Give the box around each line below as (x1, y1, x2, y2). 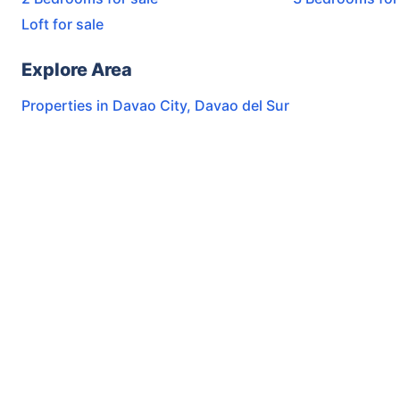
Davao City (112, 96, 187, 115)
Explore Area (21, 59, 132, 81)
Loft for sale (21, 15, 104, 34)
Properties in (21, 96, 112, 115)
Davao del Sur (195, 96, 289, 115)
